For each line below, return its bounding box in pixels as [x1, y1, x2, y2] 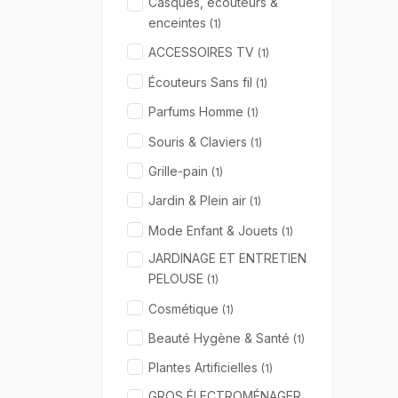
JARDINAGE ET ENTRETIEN [148, 251, 306, 267]
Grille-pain [148, 163, 211, 179]
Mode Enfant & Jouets [148, 222, 282, 238]
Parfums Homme [148, 104, 247, 120]
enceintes [148, 15, 210, 31]
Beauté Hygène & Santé [148, 330, 293, 346]
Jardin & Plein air [148, 193, 250, 209]
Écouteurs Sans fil [148, 74, 256, 90]
